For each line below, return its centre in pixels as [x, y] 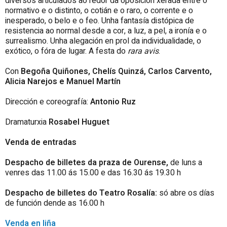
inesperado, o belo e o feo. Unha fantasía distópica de [100, 21]
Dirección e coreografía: [48, 102]
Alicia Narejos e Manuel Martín [63, 82]
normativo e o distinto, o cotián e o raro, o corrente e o [99, 11]
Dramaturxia [27, 122]
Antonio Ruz [113, 102]
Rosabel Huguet [79, 122]
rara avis [143, 51]
